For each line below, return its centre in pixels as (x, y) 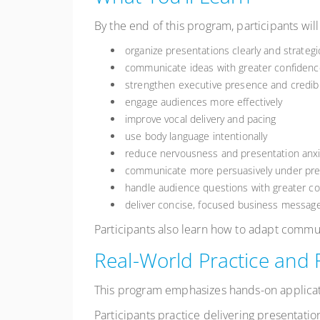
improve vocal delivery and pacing (201, 119)
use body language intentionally (196, 136)
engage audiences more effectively (204, 102)
